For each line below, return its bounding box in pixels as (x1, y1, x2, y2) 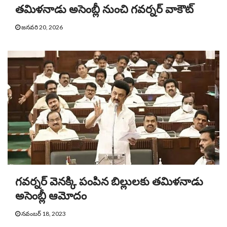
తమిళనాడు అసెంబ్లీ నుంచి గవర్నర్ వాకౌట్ (15, 3, 194, 16)
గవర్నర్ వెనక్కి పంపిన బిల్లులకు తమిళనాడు (15, 175, 203, 188)
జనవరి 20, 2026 (20, 23, 63, 31)
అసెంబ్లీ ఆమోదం (15, 190, 87, 203)
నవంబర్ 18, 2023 (20, 210, 66, 218)
